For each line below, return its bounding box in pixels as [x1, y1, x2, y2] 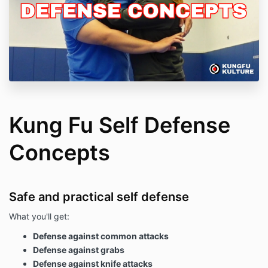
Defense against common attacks [33, 231, 169, 242]
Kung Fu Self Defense [9, 112, 230, 139]
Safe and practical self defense [9, 190, 189, 205]
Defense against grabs [33, 245, 124, 255]
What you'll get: [9, 211, 69, 222]
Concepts [9, 139, 110, 166]
